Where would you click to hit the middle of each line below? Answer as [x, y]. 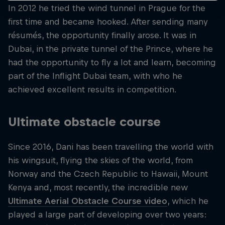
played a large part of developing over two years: [107, 214]
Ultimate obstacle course [84, 122]
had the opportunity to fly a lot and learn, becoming [112, 62]
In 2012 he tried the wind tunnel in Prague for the [107, 8]
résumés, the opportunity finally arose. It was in [102, 35]
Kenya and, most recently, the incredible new [98, 187]
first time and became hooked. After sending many [108, 21]
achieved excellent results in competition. [92, 89]
